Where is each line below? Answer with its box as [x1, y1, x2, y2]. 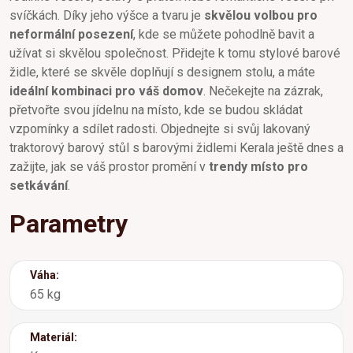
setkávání [9, 177, 68, 193]
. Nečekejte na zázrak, [203, 83, 323, 98]
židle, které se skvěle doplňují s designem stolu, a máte [9, 64, 315, 80]
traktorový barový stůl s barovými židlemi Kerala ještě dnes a [9, 139, 344, 155]
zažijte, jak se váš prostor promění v [9, 158, 209, 174]
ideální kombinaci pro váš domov [9, 83, 203, 98]
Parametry [9, 208, 128, 239]
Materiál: [30, 330, 77, 344]
